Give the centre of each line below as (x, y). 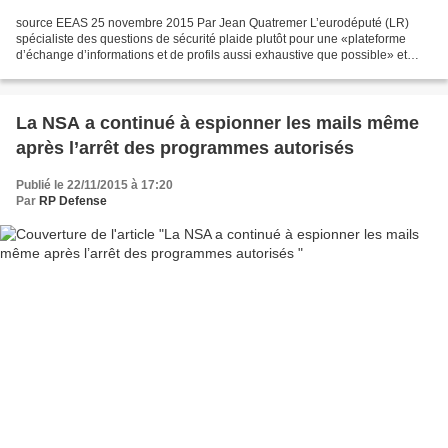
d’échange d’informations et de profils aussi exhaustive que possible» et (211, 54)
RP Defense (73, 200)
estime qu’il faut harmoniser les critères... (126, 70)
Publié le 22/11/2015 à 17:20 (94, 184)
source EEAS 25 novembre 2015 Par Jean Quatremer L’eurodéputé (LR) (212, 22)
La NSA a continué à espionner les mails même (217, 122)
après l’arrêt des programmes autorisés (185, 147)
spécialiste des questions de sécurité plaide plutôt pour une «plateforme (211, 38)
